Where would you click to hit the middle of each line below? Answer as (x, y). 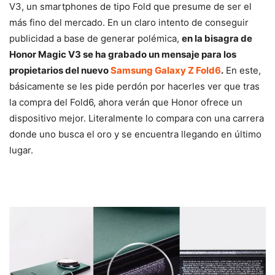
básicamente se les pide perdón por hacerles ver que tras (134, 86)
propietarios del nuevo (60, 70)
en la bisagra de (217, 38)
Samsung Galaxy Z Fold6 (166, 70)
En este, (242, 70)
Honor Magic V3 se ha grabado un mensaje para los (123, 54)
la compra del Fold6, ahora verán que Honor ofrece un (126, 102)
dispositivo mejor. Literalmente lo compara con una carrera (137, 118)
